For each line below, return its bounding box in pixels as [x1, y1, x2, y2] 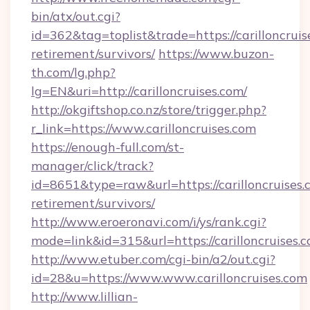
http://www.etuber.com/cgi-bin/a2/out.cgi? [31, 251, 275, 267]
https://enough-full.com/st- [31, 139, 184, 155]
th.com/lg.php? [31, 64, 116, 80]
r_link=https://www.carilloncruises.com [31, 120, 256, 136]
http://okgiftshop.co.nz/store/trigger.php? [31, 102, 266, 118]
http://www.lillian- [31, 289, 138, 304]
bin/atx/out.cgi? [31, 8, 120, 24]
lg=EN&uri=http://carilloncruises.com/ [31, 83, 247, 99]
